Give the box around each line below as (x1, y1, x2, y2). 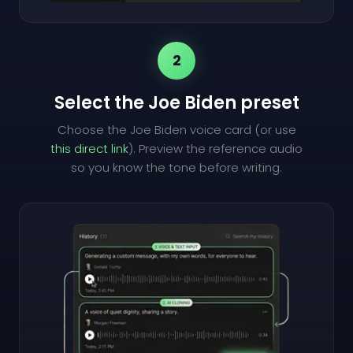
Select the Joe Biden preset (54, 90, 299, 115)
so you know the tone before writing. (71, 158, 282, 176)
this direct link (50, 139, 128, 157)
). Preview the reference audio (128, 139, 303, 157)
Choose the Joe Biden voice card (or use (57, 121, 296, 138)
